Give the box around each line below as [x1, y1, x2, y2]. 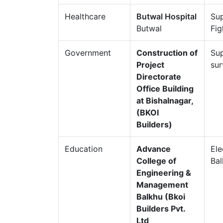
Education [65, 144, 103, 154]
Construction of [136, 48, 198, 58]
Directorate [136, 72, 181, 82]
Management [136, 180, 188, 190]
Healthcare [65, 11, 106, 21]
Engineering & [136, 168, 191, 178]
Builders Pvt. [136, 204, 185, 214]
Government [65, 48, 111, 58]
